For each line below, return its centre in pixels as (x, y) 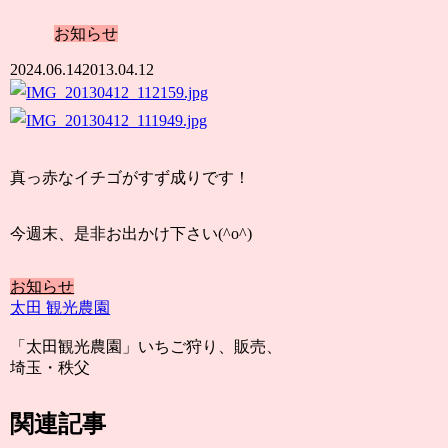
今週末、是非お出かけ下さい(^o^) (131, 234)
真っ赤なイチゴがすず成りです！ (130, 177)
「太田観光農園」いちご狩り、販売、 (146, 347)
